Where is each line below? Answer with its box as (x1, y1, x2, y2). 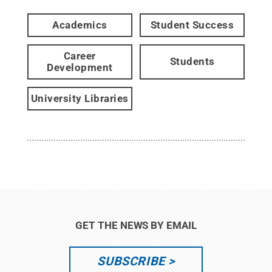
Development (47, 61, 113, 73)
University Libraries (30, 92, 129, 104)
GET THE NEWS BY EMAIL (75, 219, 197, 231)
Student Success (150, 18, 234, 31)
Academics (52, 18, 107, 31)
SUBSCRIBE (97, 253, 165, 268)
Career (63, 49, 96, 62)
